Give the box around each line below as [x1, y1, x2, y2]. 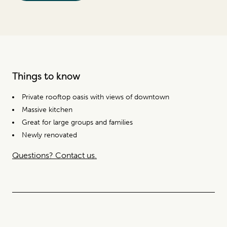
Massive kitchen [22, 105, 72, 114]
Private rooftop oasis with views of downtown [22, 92, 169, 101]
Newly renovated [22, 130, 77, 139]
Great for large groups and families [22, 118, 133, 127]
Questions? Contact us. [12, 150, 97, 160]
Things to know [12, 69, 81, 83]
